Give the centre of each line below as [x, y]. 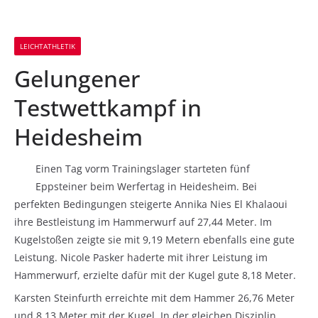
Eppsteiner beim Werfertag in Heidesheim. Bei [146, 186]
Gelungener [77, 78]
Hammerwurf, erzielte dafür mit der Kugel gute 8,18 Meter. [155, 275]
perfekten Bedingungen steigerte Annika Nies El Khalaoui [151, 204]
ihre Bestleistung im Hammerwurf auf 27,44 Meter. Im [143, 222]
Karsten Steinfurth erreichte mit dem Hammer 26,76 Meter [154, 298]
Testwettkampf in [108, 108]
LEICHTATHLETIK [48, 46]
